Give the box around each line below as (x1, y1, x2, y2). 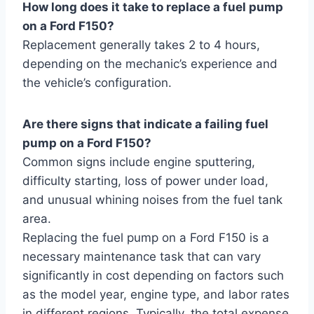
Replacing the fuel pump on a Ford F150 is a (22, 230, 269, 245)
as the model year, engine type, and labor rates (22, 287, 289, 301)
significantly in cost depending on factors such (22, 268, 284, 282)
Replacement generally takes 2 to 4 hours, (22, 37, 260, 52)
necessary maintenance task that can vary (22, 249, 261, 264)
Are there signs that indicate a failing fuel (22, 116, 268, 131)
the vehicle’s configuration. (22, 75, 172, 90)
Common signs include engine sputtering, (22, 154, 255, 169)
